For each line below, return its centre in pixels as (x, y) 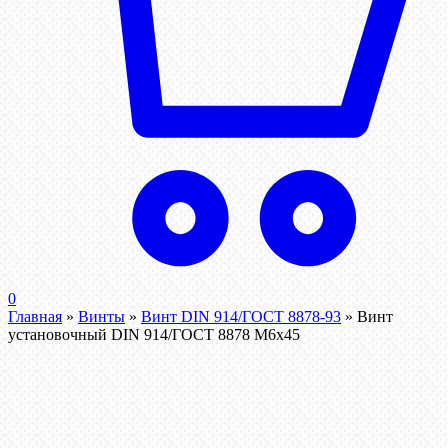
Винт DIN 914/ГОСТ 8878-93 (241, 317)
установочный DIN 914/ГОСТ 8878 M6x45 (154, 335)
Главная (35, 317)
